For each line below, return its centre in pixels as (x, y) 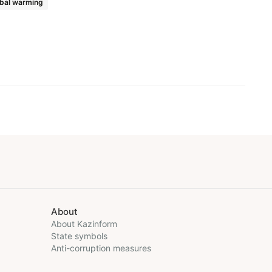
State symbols (79, 236)
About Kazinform (84, 224)
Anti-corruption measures (101, 248)
